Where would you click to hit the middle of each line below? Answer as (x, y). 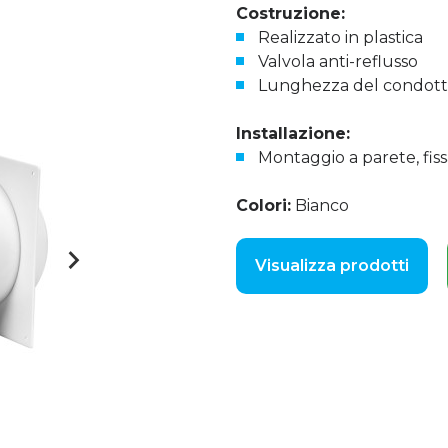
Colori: (263, 205)
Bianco (320, 205)
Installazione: (293, 133)
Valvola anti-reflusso (338, 61)
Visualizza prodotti (332, 265)
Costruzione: (290, 13)
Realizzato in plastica (340, 37)
